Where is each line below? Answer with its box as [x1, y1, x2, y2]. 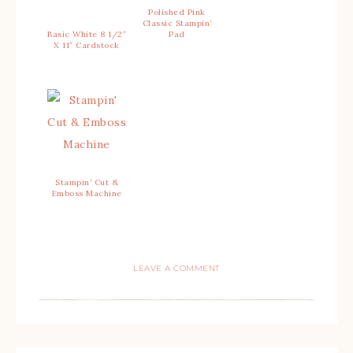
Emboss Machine [51, 188, 122, 199]
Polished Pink [148, 7, 206, 18]
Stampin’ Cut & [55, 177, 118, 188]
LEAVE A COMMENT [133, 263, 220, 274]
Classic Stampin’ [142, 18, 212, 29]
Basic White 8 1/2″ [47, 29, 126, 40]
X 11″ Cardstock [54, 40, 120, 51]
